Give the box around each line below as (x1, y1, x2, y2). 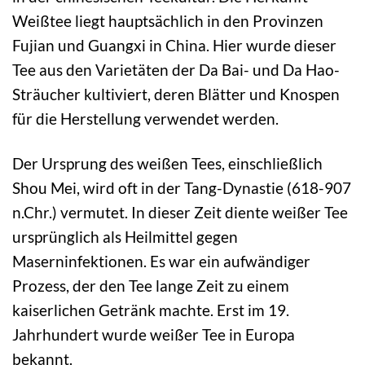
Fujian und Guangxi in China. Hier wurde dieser (12, 35, 336, 55)
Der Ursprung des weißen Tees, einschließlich (12, 153, 323, 173)
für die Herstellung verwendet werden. (12, 108, 279, 128)
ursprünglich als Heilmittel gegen (12, 226, 238, 246)
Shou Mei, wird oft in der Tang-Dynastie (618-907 (12, 178, 351, 197)
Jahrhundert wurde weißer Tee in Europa (12, 324, 295, 344)
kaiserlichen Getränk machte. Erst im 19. (12, 300, 289, 319)
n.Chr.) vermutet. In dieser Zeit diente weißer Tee (12, 202, 348, 222)
